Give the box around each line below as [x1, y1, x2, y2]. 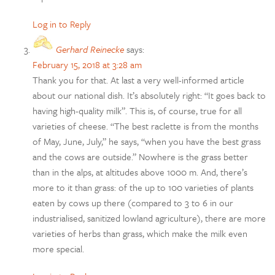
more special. [33, 242, 85, 256]
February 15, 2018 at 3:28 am [33, 58, 142, 72]
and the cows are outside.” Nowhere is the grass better [33, 150, 249, 164]
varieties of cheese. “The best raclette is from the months [33, 119, 259, 133]
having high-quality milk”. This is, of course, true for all [33, 104, 242, 118]
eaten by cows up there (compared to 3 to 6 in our [33, 196, 234, 210]
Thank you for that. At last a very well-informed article [33, 73, 245, 87]
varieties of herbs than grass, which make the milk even [33, 227, 248, 241]
